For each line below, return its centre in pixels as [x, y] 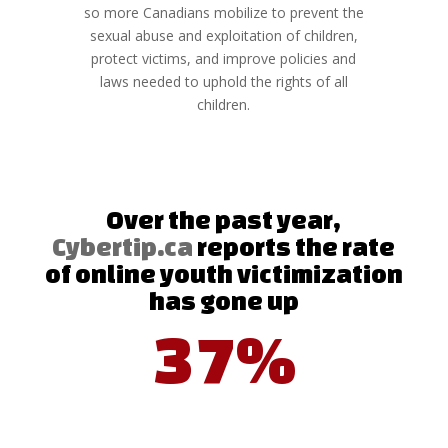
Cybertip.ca [123, 246]
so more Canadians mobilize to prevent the [223, 12]
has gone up [223, 300]
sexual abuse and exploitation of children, [223, 35]
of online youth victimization [223, 273]
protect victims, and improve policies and [224, 58]
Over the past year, [224, 219]
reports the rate [294, 246]
